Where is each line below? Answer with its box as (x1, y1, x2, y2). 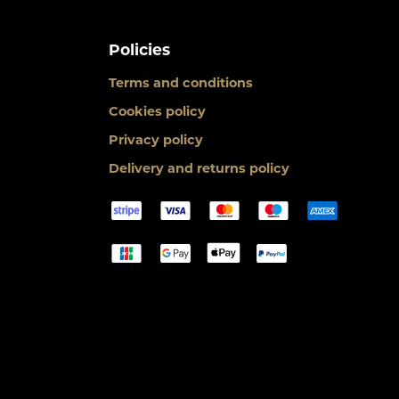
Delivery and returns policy (109, 159, 289, 176)
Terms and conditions (109, 74, 253, 91)
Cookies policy (109, 102, 206, 119)
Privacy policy (109, 131, 203, 148)
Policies (109, 39, 170, 59)
